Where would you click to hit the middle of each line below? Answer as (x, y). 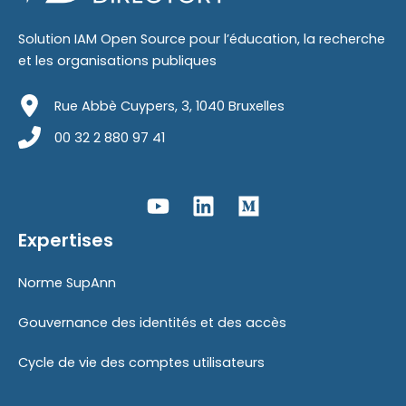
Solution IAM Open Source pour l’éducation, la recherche (202, 39)
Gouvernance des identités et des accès (152, 323)
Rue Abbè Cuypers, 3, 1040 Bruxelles (169, 106)
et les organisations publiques (117, 60)
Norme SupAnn (67, 283)
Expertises (66, 240)
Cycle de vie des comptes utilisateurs (141, 363)
